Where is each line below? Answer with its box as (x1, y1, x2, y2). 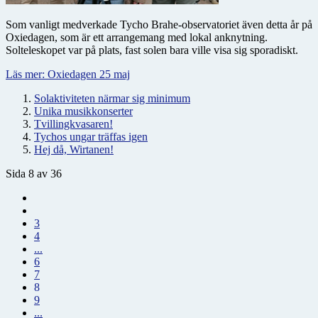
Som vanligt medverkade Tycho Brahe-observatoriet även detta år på (6, 18, 312, 31)
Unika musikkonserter (34, 104, 133, 117)
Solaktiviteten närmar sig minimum (34, 92, 190, 104)
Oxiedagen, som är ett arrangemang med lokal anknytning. (6, 31, 268, 43)
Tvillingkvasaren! (34, 117, 113, 130)
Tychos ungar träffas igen (34, 130, 148, 143)
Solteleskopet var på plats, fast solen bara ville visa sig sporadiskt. (6, 43, 298, 56)
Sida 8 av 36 (6, 167, 62, 180)
